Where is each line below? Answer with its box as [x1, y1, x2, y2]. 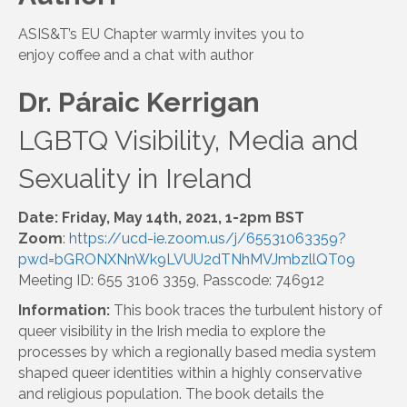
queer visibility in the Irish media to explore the [18, 322, 325, 340]
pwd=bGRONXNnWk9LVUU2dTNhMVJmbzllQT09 [18, 250, 355, 268]
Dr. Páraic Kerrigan [18, 85, 260, 118]
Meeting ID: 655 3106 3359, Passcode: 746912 [18, 271, 324, 289]
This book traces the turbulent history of [110, 301, 382, 319]
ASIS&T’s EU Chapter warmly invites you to [18, 25, 304, 43]
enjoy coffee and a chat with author [18, 45, 257, 64]
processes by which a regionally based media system [18, 342, 376, 361]
